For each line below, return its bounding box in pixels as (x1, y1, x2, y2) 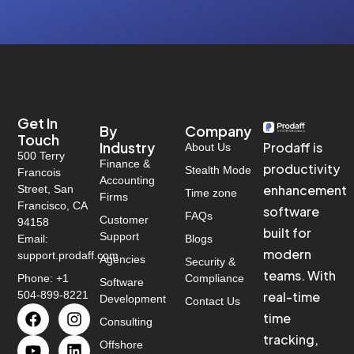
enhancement (262, 182, 347, 199)
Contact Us (185, 295, 240, 308)
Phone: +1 (17, 272, 70, 285)
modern (262, 246, 311, 263)
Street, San (17, 183, 74, 196)
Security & (185, 255, 235, 269)
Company (185, 122, 251, 141)
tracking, (262, 331, 318, 348)
